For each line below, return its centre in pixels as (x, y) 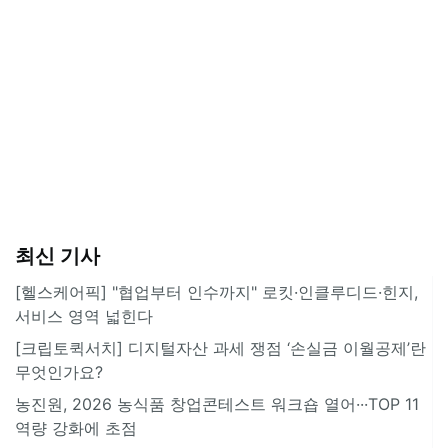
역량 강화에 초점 (76, 427)
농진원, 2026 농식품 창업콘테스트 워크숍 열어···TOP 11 (217, 403)
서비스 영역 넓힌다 (84, 315)
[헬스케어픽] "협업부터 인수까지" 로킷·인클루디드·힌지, (216, 291)
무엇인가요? (59, 371)
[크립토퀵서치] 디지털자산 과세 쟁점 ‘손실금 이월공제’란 (220, 347)
